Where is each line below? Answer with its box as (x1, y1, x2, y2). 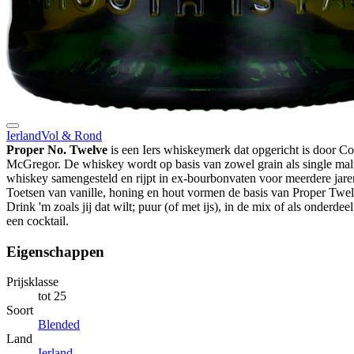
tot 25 (38, 289, 66, 303)
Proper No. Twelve (6, 142, 107, 156)
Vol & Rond (41, 128, 102, 142)
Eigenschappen (6, 243, 104, 260)
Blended (38, 318, 80, 332)
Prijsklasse (6, 275, 58, 289)
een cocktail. (6, 213, 69, 228)
